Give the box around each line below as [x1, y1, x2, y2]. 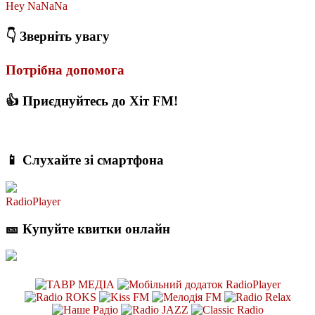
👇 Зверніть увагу [6, 29, 110, 44]
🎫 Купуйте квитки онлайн [6, 221, 170, 236]
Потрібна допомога [6, 62, 124, 77]
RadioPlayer [6, 195, 60, 207]
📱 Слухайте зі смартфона [6, 153, 164, 168]
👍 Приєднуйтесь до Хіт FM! [6, 93, 178, 108]
